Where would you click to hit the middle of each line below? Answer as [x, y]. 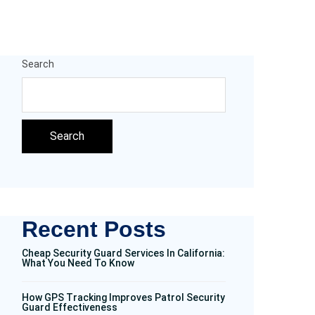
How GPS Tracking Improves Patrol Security [123, 297]
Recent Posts [94, 229]
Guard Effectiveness [70, 307]
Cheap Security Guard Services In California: [123, 253]
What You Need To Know [78, 263]
